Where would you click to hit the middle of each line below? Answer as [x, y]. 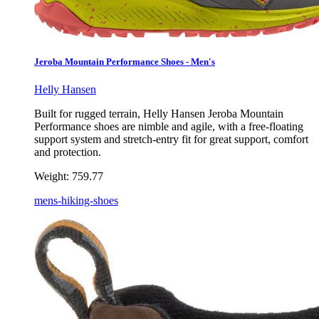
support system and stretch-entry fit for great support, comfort [171, 140]
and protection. [68, 152]
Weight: [52, 177]
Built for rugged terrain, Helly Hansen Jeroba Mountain [159, 114]
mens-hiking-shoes [76, 201]
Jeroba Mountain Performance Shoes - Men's [125, 61]
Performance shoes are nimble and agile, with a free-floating [169, 127]
